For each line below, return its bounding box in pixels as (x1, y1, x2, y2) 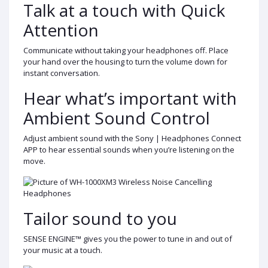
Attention (23, 18, 99, 41)
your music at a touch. (23, 244, 102, 255)
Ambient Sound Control (23, 106, 210, 129)
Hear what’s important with (23, 86, 237, 109)
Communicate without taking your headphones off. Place (23, 44, 229, 56)
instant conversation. (23, 67, 100, 78)
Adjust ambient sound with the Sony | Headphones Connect (23, 132, 241, 144)
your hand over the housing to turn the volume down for (23, 56, 227, 67)
